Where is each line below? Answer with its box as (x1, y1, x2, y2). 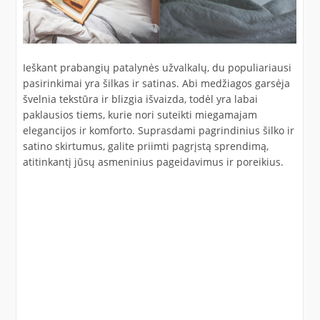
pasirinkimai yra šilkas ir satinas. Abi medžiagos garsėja (22, 76, 290, 90)
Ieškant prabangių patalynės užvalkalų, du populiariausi (22, 60, 291, 74)
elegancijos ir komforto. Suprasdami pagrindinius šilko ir (22, 123, 294, 137)
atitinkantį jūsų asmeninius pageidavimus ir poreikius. (22, 154, 284, 169)
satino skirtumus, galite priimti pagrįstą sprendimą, (22, 139, 269, 153)
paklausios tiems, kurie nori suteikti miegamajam (22, 107, 257, 121)
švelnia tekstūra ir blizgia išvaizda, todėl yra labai (22, 91, 258, 106)
